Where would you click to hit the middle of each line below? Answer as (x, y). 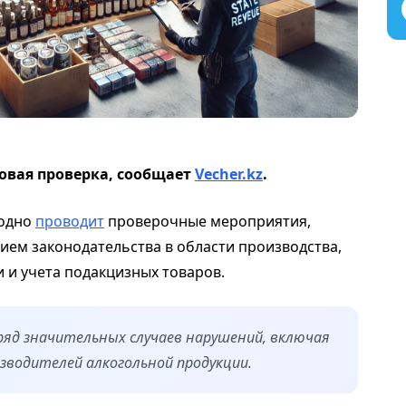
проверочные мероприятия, (208, 222)
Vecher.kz (229, 174)
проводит (70, 222)
